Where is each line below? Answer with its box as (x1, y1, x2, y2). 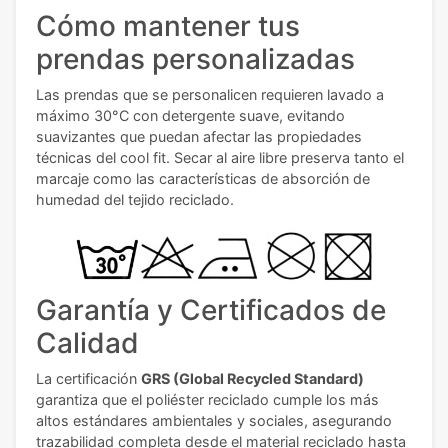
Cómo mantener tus (36, 9, 300, 44)
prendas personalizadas (36, 42, 355, 77)
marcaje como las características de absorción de (36, 170, 370, 188)
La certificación (36, 370, 141, 388)
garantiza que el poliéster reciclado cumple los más (36, 391, 379, 409)
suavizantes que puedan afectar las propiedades (36, 128, 362, 146)
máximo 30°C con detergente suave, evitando (36, 107, 345, 125)
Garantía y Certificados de (36, 293, 386, 328)
